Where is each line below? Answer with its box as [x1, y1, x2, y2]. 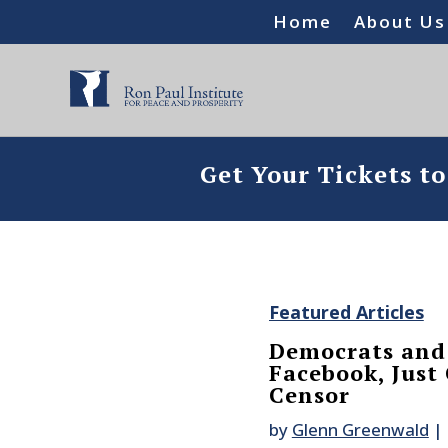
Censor [268, 380, 350, 410]
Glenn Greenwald [291, 418, 429, 442]
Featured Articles [268, 300, 424, 325]
